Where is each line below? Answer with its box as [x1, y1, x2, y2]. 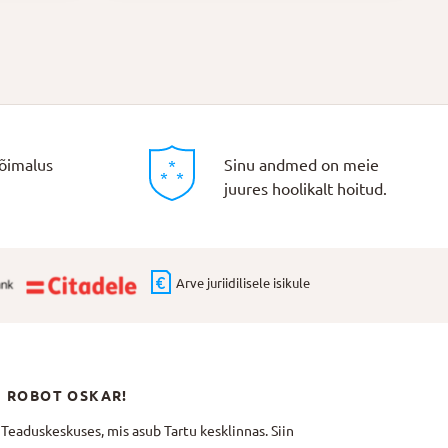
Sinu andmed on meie [224, 155, 380, 174]
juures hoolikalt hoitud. [224, 179, 388, 198]
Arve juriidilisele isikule [175, 276, 310, 291]
